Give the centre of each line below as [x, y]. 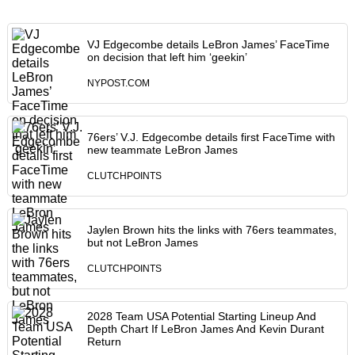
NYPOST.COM [118, 84]
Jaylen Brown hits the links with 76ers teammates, [212, 230]
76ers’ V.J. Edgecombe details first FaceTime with [211, 137]
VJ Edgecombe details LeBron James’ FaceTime [208, 45]
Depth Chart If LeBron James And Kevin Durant [205, 329]
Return [104, 342]
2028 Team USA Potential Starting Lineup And [201, 317]
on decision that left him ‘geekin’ [167, 57]
